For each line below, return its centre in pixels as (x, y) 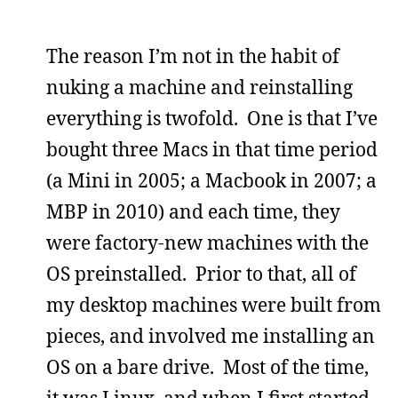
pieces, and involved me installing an (211, 335)
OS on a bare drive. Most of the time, (207, 366)
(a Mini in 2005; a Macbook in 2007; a (211, 180)
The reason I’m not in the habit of (193, 56)
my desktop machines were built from (214, 304)
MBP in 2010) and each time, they (193, 211)
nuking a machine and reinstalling (199, 87)
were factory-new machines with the (207, 242)
